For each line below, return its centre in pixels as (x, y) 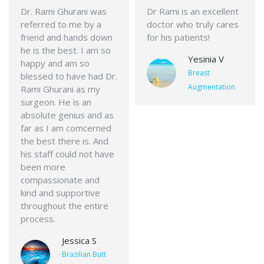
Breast (199, 73)
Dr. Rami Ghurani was (64, 11)
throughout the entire (65, 206)
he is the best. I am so (66, 50)
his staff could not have (67, 154)
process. (38, 219)
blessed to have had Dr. (69, 76)
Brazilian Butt (84, 254)
